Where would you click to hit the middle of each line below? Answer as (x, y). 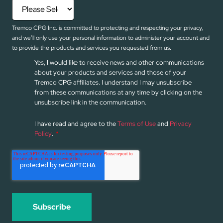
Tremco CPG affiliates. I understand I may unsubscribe (113, 82)
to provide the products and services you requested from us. (92, 48)
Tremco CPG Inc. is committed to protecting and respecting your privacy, (108, 28)
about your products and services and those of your (110, 72)
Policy (43, 133)
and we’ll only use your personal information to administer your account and (111, 38)
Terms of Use (137, 123)
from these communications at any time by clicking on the (118, 92)
